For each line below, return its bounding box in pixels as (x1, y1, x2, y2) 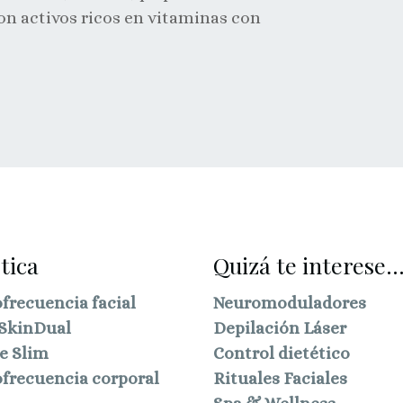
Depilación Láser (212, 318, 346, 338)
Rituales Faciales (212, 369, 347, 389)
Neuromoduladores (212, 293, 366, 313)
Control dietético (212, 344, 350, 363)
